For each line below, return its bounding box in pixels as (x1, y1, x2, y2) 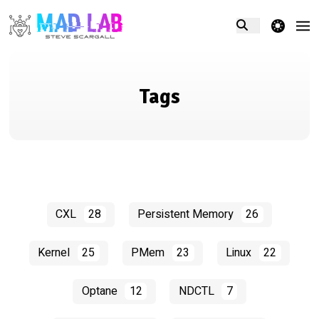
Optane (81, 283, 120, 300)
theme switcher (246, 19, 309, 32)
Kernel (38, 244, 73, 262)
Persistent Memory (137, 206, 237, 224)
